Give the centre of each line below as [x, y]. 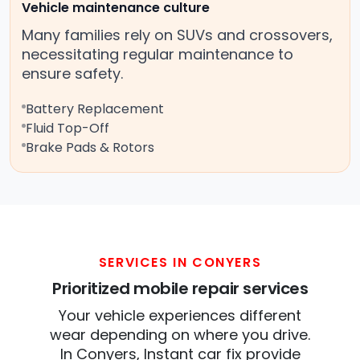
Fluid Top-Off [67, 129]
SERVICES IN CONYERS [180, 263]
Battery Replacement [95, 109]
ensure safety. [72, 74]
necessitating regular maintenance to [157, 55]
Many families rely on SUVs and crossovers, [177, 35]
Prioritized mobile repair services [180, 289]
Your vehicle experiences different [180, 316]
